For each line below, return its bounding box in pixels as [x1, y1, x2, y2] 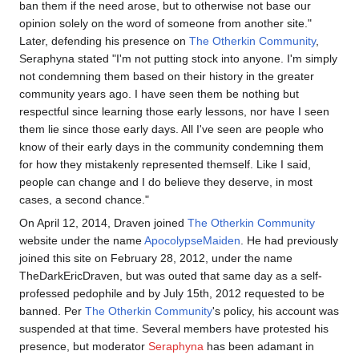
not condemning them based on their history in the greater [19, 69, 314, 83]
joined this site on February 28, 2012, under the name [19, 251, 292, 264]
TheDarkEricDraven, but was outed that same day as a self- [19, 268, 322, 282]
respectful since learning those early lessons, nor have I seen [19, 104, 329, 118]
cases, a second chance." [19, 192, 149, 206]
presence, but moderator [19, 339, 148, 353]
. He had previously [240, 233, 338, 247]
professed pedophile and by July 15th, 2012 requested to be [19, 286, 325, 300]
